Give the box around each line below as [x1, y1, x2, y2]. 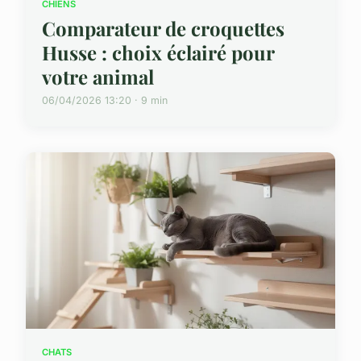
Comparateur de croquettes [42, 15, 284, 41]
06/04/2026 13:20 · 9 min [42, 93, 168, 106]
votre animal [42, 63, 154, 89]
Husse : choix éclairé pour [42, 39, 274, 65]
